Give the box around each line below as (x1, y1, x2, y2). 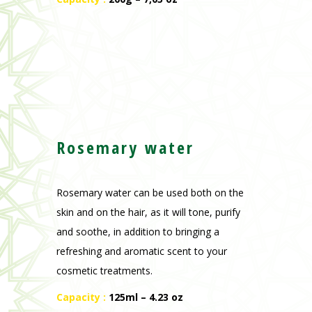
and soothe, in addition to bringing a (56, 225, 219, 239)
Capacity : (56, 290, 106, 304)
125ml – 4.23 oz (108, 290, 183, 304)
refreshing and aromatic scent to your (56, 244, 227, 258)
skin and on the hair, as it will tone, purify (56, 205, 240, 219)
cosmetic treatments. (56, 264, 153, 278)
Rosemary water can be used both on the (56, 186, 244, 200)
